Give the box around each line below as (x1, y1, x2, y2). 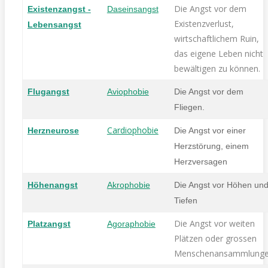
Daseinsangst (106, 4, 159, 14)
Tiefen (173, 195, 197, 205)
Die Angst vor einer (173, 125, 246, 135)
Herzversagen (173, 156, 227, 166)
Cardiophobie (106, 124, 159, 136)
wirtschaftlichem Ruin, (173, 32, 259, 44)
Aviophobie (106, 86, 149, 96)
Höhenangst (27, 179, 78, 190)
